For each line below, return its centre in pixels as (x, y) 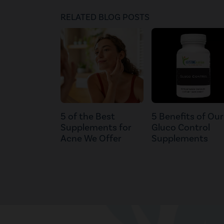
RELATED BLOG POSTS (105, 17)
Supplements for (96, 128)
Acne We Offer (91, 139)
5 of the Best (88, 117)
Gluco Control (181, 128)
